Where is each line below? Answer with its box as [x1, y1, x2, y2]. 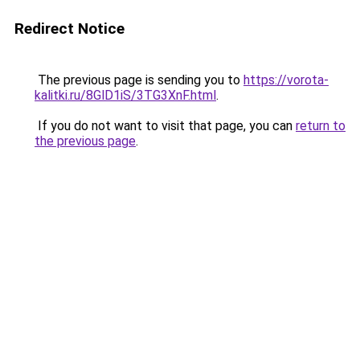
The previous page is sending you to [35, 72, 243, 88]
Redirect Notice [14, 19, 125, 38]
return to [296, 118, 346, 133]
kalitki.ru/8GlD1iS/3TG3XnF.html [35, 88, 216, 103]
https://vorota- [243, 72, 329, 88]
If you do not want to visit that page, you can [35, 118, 296, 133]
